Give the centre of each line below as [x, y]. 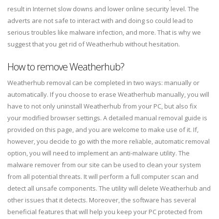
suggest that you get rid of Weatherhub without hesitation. [94, 44]
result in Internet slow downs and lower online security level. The [103, 9]
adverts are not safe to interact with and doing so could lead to [100, 21]
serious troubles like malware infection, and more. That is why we [104, 33]
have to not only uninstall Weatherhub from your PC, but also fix [102, 106]
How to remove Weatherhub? [66, 67]
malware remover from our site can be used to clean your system [104, 165]
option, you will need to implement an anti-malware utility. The [99, 153]
